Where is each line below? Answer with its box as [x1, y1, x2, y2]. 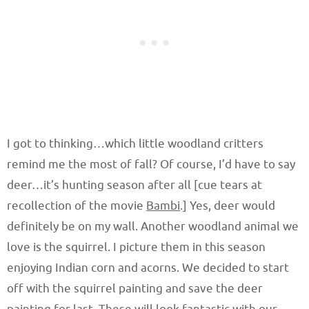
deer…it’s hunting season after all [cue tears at [7, 178, 262, 193]
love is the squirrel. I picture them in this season [7, 240, 266, 255]
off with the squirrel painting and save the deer [7, 281, 263, 297]
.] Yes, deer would [180, 199, 275, 214]
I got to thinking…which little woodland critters [7, 137, 263, 152]
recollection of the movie [7, 199, 146, 214]
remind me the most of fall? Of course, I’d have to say [7, 157, 295, 172]
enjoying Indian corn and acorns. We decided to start [7, 261, 289, 276]
